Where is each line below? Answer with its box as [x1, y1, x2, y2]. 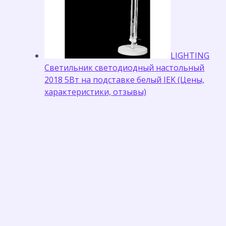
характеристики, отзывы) [44, 86, 147, 97]
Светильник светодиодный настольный [44, 62, 205, 73]
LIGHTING [171, 50, 210, 61]
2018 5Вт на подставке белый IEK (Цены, [44, 74, 205, 85]
